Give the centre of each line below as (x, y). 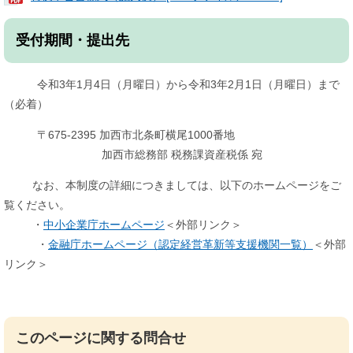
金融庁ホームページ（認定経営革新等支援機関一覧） (180, 244)
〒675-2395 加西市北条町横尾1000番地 (119, 135)
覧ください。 (37, 205)
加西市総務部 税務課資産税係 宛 (133, 154)
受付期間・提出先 (72, 40)
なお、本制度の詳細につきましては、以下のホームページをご (173, 185)
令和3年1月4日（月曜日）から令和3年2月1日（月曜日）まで (172, 84)
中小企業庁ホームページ (104, 225)
